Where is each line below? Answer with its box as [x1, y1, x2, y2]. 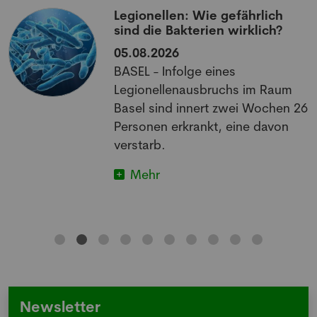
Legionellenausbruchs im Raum [114, 81, 293, 98]
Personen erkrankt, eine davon [114, 118, 289, 134]
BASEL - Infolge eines [114, 63, 236, 79]
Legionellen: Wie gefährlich [114, 7, 284, 23]
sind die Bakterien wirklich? [114, 22, 283, 38]
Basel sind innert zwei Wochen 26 [114, 100, 309, 116]
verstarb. [114, 137, 166, 153]
